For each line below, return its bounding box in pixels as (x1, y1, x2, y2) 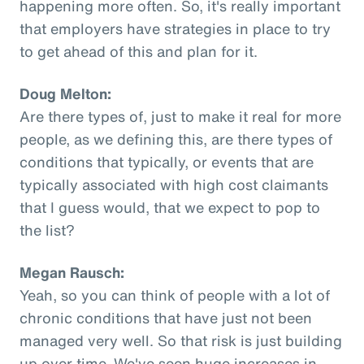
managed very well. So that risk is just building (19, 329, 342, 351)
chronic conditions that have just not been (19, 306, 312, 328)
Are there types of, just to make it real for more (19, 105, 341, 127)
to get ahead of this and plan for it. (19, 40, 258, 62)
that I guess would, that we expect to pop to (19, 196, 320, 218)
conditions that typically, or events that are (19, 150, 314, 172)
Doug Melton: (19, 82, 111, 104)
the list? (19, 219, 75, 240)
